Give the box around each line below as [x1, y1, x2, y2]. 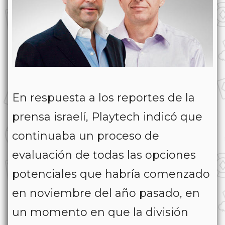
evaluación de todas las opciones [12, 148, 196, 162]
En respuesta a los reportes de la [12, 90, 195, 104]
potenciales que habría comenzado [12, 167, 210, 181]
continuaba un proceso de [12, 129, 159, 143]
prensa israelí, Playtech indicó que [12, 109, 202, 124]
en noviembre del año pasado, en [12, 186, 200, 200]
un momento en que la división [12, 205, 188, 219]
